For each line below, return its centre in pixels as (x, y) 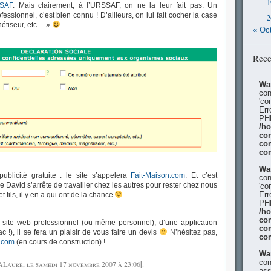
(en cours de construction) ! (60, 242)
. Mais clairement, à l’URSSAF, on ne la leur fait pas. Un (115, 5)
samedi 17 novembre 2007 (76, 264)
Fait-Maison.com (158, 176)
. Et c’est (201, 176)
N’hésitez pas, (192, 233)
